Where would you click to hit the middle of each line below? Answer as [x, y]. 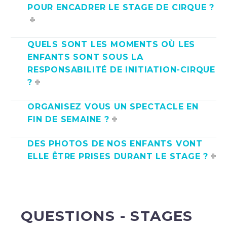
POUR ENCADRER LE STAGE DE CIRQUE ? [121, 7]
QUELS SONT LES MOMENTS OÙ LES [111, 44]
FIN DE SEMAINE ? [68, 119]
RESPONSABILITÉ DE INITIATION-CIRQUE [121, 69]
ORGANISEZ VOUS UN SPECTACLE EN [113, 106]
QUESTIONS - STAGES [107, 216]
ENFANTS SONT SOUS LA [86, 57]
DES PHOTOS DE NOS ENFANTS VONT [115, 143]
